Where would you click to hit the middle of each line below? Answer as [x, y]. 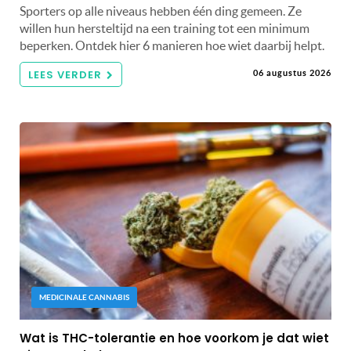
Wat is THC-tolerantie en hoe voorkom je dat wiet [174, 338]
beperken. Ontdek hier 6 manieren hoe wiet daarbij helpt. [172, 46]
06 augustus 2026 [292, 73]
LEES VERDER [65, 75]
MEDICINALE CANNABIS [84, 298]
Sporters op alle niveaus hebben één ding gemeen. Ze [161, 11]
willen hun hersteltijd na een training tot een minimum [165, 29]
